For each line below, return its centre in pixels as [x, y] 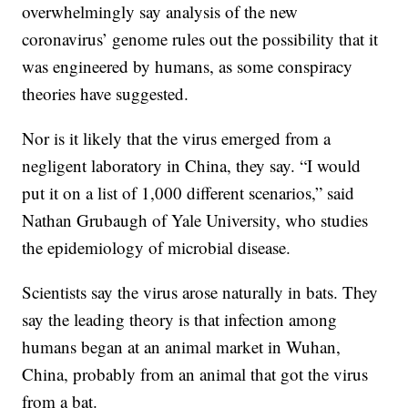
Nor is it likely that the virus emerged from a [177, 138]
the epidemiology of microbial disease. [157, 248]
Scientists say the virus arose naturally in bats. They [200, 292]
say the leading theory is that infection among [180, 320]
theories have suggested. [106, 94]
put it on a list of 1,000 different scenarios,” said [189, 193]
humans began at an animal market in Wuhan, [182, 347]
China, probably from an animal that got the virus [195, 374]
